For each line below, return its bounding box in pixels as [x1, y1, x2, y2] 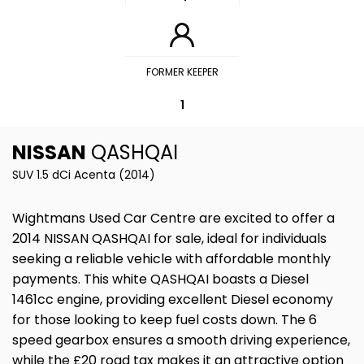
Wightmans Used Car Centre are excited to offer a [12, 209, 335, 227]
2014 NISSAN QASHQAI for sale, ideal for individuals [12, 229, 327, 248]
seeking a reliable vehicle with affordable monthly [12, 249, 331, 268]
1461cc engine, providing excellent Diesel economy [12, 290, 333, 309]
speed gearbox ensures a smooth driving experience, [12, 331, 350, 349]
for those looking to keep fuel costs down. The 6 [12, 310, 317, 329]
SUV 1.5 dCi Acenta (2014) [12, 167, 155, 183]
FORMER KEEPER [145, 65, 219, 79]
